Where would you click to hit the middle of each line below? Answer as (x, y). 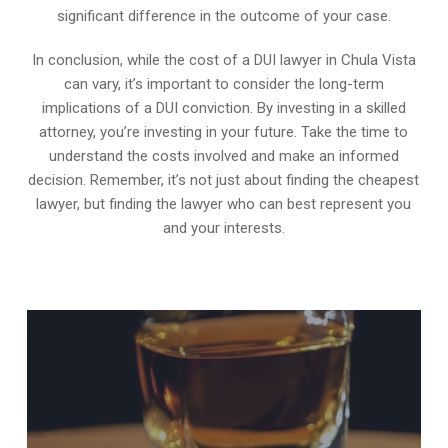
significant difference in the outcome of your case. (223, 15)
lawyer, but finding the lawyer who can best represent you (224, 203)
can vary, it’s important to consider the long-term (223, 83)
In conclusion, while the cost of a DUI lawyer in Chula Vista (223, 59)
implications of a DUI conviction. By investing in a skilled (223, 107)
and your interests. (223, 227)
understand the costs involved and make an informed (223, 155)
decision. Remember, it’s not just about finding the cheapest (224, 179)
